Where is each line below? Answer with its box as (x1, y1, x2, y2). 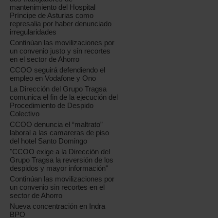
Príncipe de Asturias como (10, 11, 94, 19)
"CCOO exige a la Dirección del (10, 147, 110, 156)
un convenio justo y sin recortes (10, 47, 111, 55)
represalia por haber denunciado (10, 19, 112, 28)
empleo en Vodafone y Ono (10, 74, 96, 82)
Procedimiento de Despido (10, 101, 94, 109)
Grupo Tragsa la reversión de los (10, 156, 114, 164)
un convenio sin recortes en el (10, 183, 105, 191)
